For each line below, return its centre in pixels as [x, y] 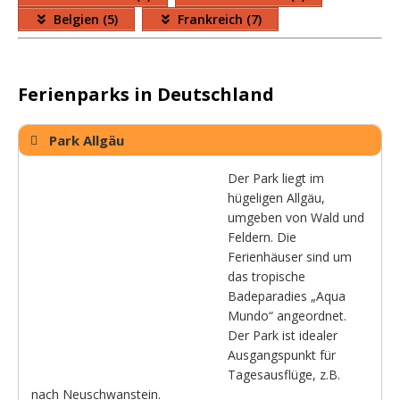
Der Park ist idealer [283, 336]
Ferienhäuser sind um [290, 257]
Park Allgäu [87, 141]
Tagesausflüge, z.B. [284, 375]
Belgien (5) [86, 19]
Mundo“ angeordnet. [287, 316]
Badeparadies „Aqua [287, 296]
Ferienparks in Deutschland [146, 95]
